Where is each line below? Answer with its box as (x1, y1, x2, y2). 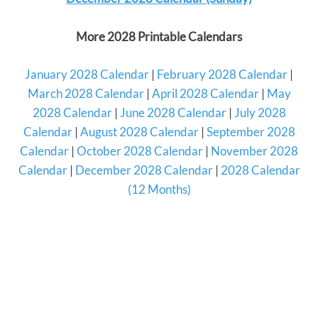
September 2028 (206, 124, 295, 139)
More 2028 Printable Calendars (76, 29, 242, 45)
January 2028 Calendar (25, 66, 149, 82)
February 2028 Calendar (157, 66, 287, 82)
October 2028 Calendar (77, 143, 203, 158)
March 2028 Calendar (27, 85, 144, 101)
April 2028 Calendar (151, 85, 259, 101)
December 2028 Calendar (75, 162, 213, 177)
